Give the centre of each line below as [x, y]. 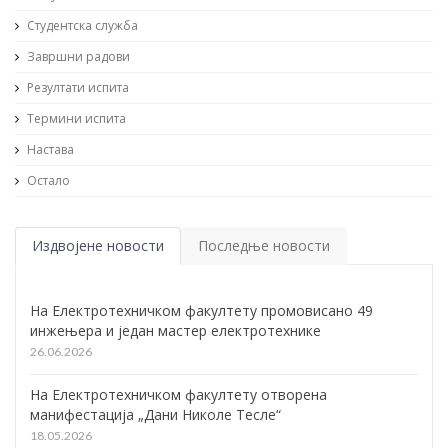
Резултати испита [76, 87]
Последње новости [264, 245]
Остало [47, 180]
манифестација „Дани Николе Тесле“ [155, 414]
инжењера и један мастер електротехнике [175, 330]
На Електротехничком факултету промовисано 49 [201, 310]
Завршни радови [77, 56]
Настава [49, 149]
